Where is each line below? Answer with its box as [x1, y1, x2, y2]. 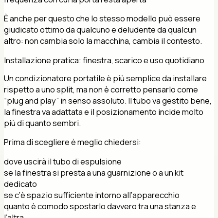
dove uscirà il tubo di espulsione [4, 156, 122, 167]
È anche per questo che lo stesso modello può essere [4, 13, 200, 24]
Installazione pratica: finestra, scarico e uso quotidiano [4, 54, 204, 66]
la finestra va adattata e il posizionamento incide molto [4, 106, 203, 117]
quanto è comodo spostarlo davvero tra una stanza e [4, 200, 196, 212]
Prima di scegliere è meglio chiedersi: [4, 136, 141, 148]
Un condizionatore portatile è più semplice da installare [4, 72, 207, 84]
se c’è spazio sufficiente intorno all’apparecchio [4, 189, 180, 201]
